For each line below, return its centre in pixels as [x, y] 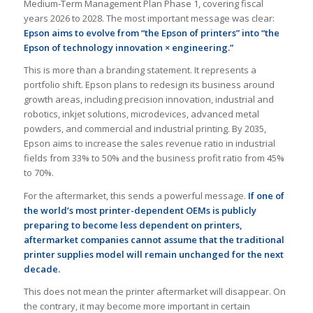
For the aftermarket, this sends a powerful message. [136, 195]
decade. [42, 269]
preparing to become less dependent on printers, [133, 225]
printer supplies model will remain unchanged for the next [153, 254]
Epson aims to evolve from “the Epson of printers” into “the [151, 33]
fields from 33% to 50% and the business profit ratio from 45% [154, 158]
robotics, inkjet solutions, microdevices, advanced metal [141, 114]
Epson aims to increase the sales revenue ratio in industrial [149, 144]
